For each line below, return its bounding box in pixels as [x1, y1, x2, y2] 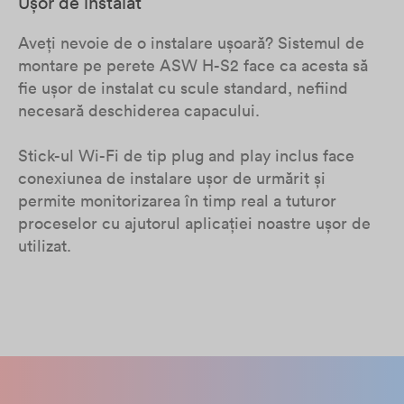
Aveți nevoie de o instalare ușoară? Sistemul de [18, 32, 364, 53]
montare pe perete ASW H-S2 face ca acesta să [18, 55, 368, 76]
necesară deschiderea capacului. [18, 100, 260, 121]
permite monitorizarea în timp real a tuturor [18, 190, 336, 211]
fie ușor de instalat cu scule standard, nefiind [18, 78, 348, 98]
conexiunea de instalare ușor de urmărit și [18, 168, 326, 188]
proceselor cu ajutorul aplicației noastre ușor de [18, 213, 371, 234]
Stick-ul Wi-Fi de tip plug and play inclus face [18, 145, 354, 166]
